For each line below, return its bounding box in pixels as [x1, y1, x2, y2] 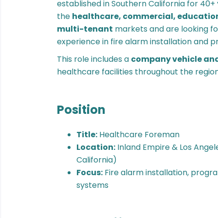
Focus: [76, 167, 103, 178]
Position [57, 102, 106, 118]
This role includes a [57, 54, 131, 65]
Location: [76, 142, 115, 153]
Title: [76, 129, 97, 140]
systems [76, 180, 109, 191]
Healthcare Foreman [97, 129, 180, 140]
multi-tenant [57, 23, 113, 35]
